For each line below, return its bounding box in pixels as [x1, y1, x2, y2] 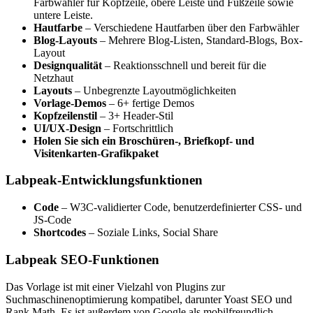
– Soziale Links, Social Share [86, 226, 218, 239]
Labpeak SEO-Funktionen [6, 252, 159, 267]
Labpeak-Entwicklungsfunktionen [6, 173, 203, 188]
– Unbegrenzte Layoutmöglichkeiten [72, 84, 236, 96]
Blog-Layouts [34, 34, 97, 46]
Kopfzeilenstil [34, 109, 97, 122]
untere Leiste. [34, 8, 93, 21]
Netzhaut [34, 71, 73, 84]
